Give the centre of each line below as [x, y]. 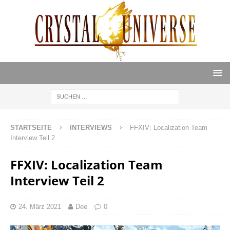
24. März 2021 [40, 207]
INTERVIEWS [91, 128]
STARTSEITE [31, 128]
